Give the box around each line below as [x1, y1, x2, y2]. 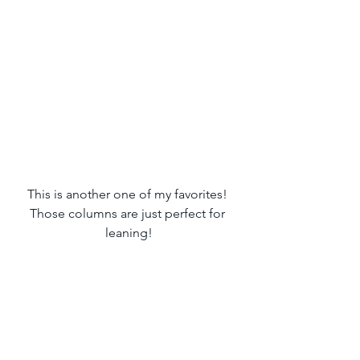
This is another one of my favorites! [27, 186, 231, 202]
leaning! [104, 225, 153, 241]
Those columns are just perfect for [29, 206, 228, 222]
